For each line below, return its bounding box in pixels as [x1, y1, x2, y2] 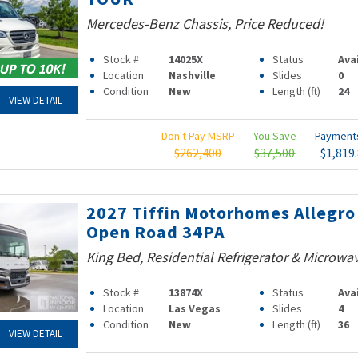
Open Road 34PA [86, 221, 225, 243]
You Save [253, 129, 296, 143]
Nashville [169, 68, 217, 82]
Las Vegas [169, 301, 221, 316]
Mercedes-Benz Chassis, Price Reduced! [86, 14, 324, 33]
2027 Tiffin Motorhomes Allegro [86, 201, 356, 224]
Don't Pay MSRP [161, 129, 235, 143]
